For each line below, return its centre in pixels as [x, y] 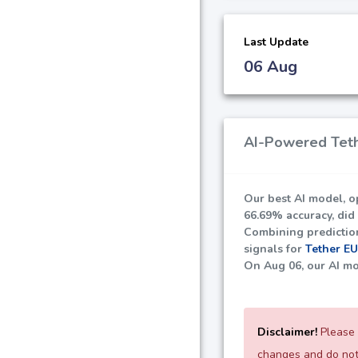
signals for [274, 249]
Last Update [276, 42]
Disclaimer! [287, 332]
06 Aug [270, 66]
